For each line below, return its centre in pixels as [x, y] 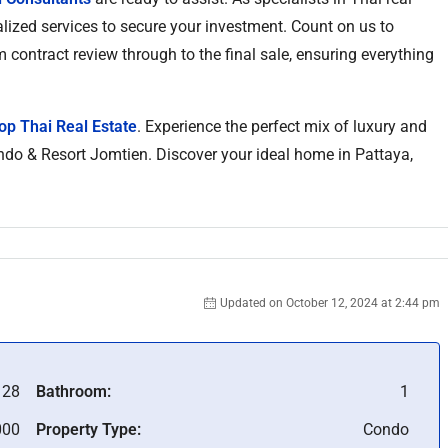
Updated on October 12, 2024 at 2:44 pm [330, 303]
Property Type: [88, 429]
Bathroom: [73, 391]
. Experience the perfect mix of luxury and [282, 126]
